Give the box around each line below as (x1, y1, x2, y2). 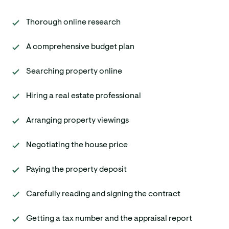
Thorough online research (26, 18, 121, 27)
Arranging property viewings (26, 116, 129, 125)
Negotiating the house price (26, 141, 128, 149)
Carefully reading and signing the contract (26, 190, 180, 198)
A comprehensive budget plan (26, 42, 134, 51)
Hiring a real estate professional (26, 91, 141, 100)
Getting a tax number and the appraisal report (26, 214, 192, 223)
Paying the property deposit (26, 165, 127, 174)
